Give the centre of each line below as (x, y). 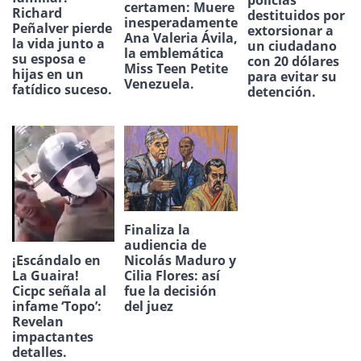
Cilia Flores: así (172, 275)
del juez (148, 306)
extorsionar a (290, 30)
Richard (37, 12)
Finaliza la (157, 229)
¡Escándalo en (56, 260)
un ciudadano (292, 46)
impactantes (53, 336)
